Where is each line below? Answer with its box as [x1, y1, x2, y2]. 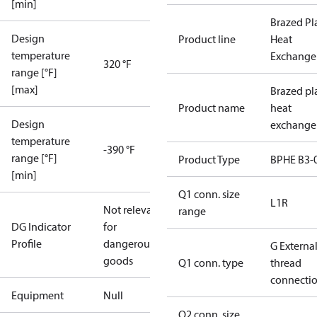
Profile [11, 236, 42, 250]
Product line [178, 32, 236, 46]
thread [270, 255, 301, 270]
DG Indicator [11, 219, 71, 234]
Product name [178, 100, 245, 115]
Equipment [11, 288, 64, 302]
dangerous [103, 236, 154, 250]
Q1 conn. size [178, 187, 240, 201]
